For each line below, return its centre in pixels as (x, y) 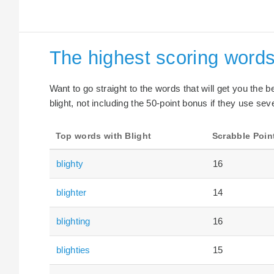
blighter (72, 192)
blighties (73, 250)
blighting (73, 221)
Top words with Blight (103, 136)
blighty (70, 163)
